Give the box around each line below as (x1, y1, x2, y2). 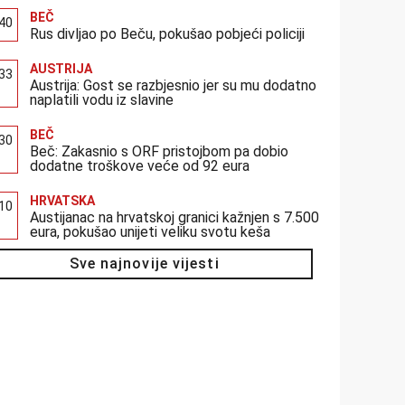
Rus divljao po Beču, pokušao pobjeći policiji (30, 25, 306, 42)
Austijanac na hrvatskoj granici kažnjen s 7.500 (30, 209, 320, 226)
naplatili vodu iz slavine (30, 91, 174, 108)
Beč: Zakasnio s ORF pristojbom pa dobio (30, 143, 289, 160)
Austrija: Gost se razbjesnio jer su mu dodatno (30, 77, 317, 94)
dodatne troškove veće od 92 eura (30, 157, 250, 174)
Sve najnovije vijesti (69, 255, 220, 272)
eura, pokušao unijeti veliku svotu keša (30, 223, 271, 240)
